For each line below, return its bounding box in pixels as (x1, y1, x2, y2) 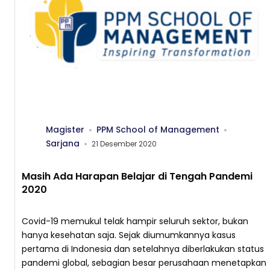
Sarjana (46, 137, 80, 149)
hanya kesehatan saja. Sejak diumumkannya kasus (22, 229, 236, 241)
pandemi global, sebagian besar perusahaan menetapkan (22, 257, 266, 269)
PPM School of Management (96, 124, 219, 136)
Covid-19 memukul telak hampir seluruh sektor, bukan (22, 215, 248, 227)
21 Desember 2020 (92, 139, 157, 149)
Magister (46, 124, 84, 136)
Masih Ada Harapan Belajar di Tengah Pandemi (22, 169, 253, 183)
